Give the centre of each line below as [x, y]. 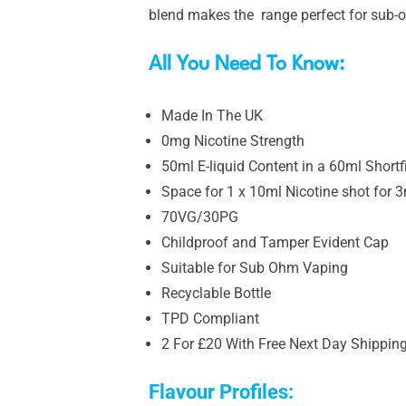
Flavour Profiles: [223, 391]
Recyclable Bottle [216, 293]
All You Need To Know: [249, 64]
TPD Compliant [210, 318]
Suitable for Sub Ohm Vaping [255, 267]
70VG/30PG [200, 217]
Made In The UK [212, 115]
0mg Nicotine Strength [233, 140]
